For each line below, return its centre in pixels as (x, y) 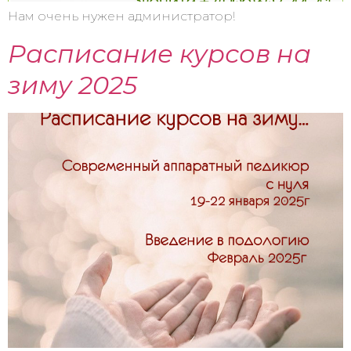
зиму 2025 (72, 85)
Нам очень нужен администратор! (121, 16)
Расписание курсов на (159, 53)
